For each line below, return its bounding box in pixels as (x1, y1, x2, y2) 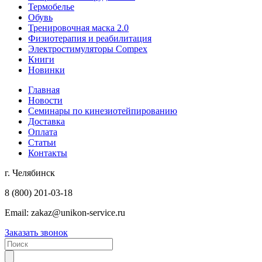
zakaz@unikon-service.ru (31, 208, 125, 218)
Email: (5, 208, 31, 218)
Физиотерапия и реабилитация (28, 33, 151, 43)
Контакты (28, 148, 67, 158)
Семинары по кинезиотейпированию (28, 106, 177, 116)
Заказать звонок (5, 227, 68, 237)
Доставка (28, 116, 65, 126)
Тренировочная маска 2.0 (28, 23, 129, 33)
